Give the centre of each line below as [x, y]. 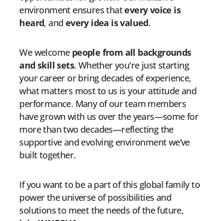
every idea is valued [107, 22]
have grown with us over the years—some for [109, 116]
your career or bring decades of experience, [105, 78]
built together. [48, 155]
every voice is [152, 10]
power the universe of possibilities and [95, 197]
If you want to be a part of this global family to [110, 184]
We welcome [46, 52]
